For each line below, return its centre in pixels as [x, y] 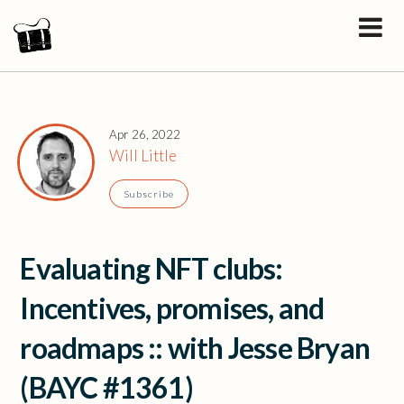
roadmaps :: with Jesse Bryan [195, 347]
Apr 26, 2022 [145, 134]
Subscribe [149, 193]
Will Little [143, 155]
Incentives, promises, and [172, 308]
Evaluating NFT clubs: [151, 268]
